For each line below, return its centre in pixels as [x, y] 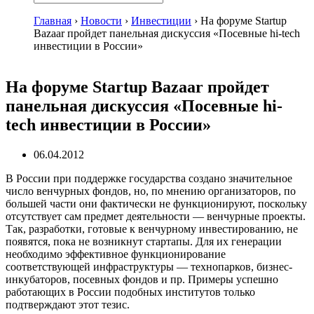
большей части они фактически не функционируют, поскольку [156, 203]
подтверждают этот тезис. [68, 304]
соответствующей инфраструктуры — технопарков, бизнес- [149, 266]
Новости [101, 21]
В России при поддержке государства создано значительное [149, 178]
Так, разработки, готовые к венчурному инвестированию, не [152, 228]
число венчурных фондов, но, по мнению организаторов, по [151, 191]
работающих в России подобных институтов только [130, 292]
